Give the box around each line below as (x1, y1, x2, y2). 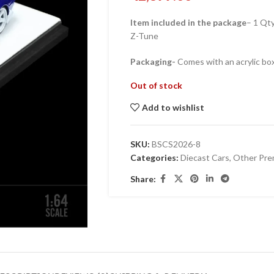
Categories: (130, 152, 179, 163)
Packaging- (130, 56, 177, 67)
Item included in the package (130, 17, 246, 28)
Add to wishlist (142, 102, 205, 113)
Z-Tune (130, 31, 158, 41)
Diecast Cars (180, 152, 229, 163)
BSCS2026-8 (151, 139, 201, 149)
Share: (130, 173, 156, 184)
